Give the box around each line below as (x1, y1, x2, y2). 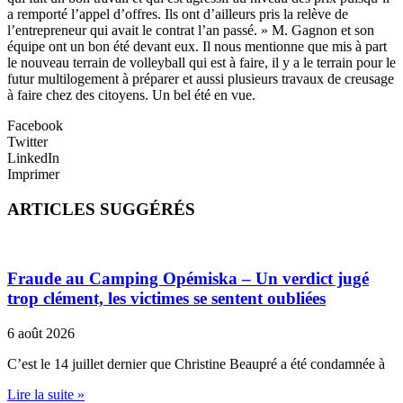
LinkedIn (7, 150, 59, 166)
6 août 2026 (7, 326, 75, 342)
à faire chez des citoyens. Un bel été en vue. (7, 87, 255, 103)
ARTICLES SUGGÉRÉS (7, 199, 195, 219)
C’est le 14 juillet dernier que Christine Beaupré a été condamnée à (7, 356, 385, 372)
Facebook (7, 118, 63, 134)
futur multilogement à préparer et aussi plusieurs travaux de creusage (7, 71, 394, 87)
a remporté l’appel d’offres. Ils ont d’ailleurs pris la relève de (7, 6, 348, 22)
